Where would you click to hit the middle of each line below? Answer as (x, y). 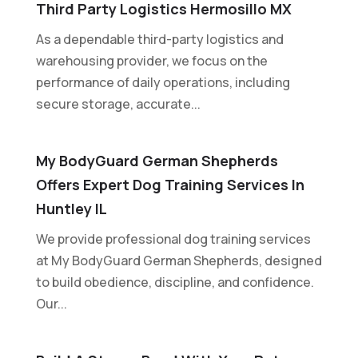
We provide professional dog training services (173, 239)
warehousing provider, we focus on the (151, 60)
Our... (51, 303)
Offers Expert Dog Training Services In (170, 184)
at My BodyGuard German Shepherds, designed (179, 260)
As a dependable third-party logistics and (159, 39)
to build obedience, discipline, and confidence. (175, 282)
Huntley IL (71, 208)
